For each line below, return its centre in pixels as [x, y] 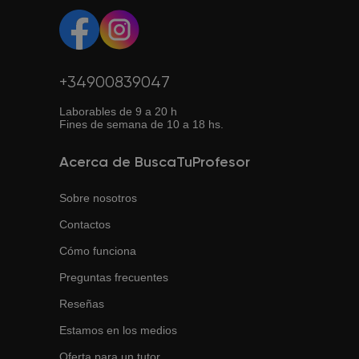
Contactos [85, 224]
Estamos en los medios [118, 330]
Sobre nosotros [98, 198]
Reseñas [82, 304]
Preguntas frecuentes [114, 277]
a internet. [53, 9]
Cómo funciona [98, 251]
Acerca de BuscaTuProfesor [155, 163]
